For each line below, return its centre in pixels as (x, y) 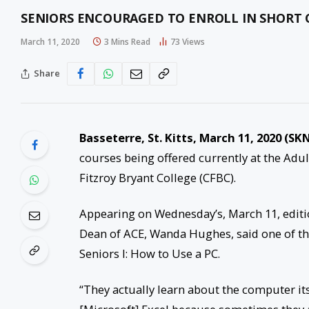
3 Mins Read (127, 41)
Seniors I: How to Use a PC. (149, 254)
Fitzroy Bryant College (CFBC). (157, 177)
